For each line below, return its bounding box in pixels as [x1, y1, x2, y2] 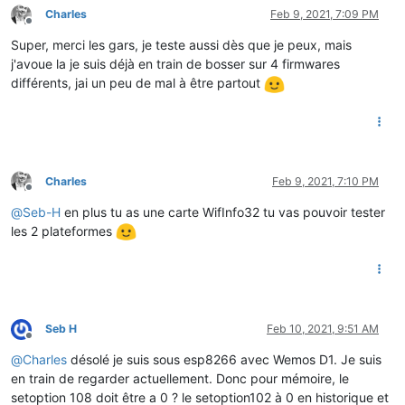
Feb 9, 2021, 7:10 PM [272, 174, 379, 188]
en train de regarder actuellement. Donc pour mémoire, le [11, 371, 349, 387]
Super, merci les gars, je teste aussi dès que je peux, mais [11, 36, 352, 52]
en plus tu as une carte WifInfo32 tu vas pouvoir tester [61, 203, 385, 220]
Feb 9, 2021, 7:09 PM [270, 6, 379, 21]
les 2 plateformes [11, 222, 116, 239]
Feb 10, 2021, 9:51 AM [267, 322, 379, 336]
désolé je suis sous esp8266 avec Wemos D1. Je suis [67, 352, 381, 368]
